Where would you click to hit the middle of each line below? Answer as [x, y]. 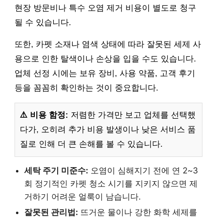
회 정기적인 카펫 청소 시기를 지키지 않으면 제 [111, 184]
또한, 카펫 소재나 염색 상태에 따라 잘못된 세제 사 [108, 45]
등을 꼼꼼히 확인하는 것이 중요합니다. [86, 88]
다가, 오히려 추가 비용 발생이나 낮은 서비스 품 [108, 130]
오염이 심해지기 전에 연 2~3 [143, 171]
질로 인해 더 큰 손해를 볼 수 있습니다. [91, 144]
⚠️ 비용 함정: [44, 115]
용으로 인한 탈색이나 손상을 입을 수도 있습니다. [105, 59]
